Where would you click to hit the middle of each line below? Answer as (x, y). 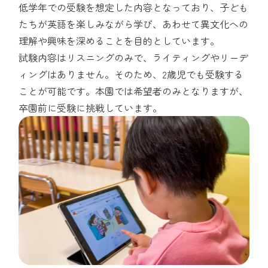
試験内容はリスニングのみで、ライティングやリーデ (134, 57)
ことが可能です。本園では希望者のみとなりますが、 (134, 91)
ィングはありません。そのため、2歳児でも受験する (131, 74)
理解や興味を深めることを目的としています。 (119, 40)
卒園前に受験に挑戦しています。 (91, 107)
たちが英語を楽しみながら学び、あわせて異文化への (134, 24)
